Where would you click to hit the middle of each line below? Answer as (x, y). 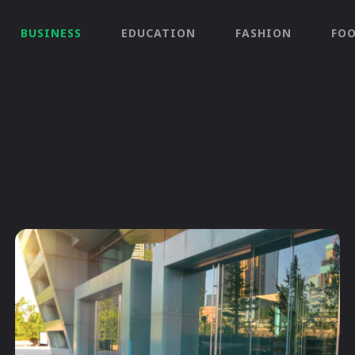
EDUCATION (158, 33)
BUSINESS (51, 33)
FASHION (263, 33)
